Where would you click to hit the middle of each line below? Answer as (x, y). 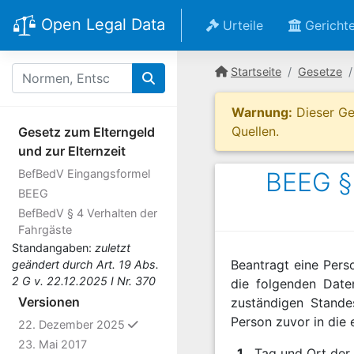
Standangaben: (53, 248)
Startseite (256, 72)
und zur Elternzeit (72, 151)
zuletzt (113, 248)
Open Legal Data (101, 25)
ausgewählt (168, 324)
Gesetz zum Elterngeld (87, 132)
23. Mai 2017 (53, 344)
